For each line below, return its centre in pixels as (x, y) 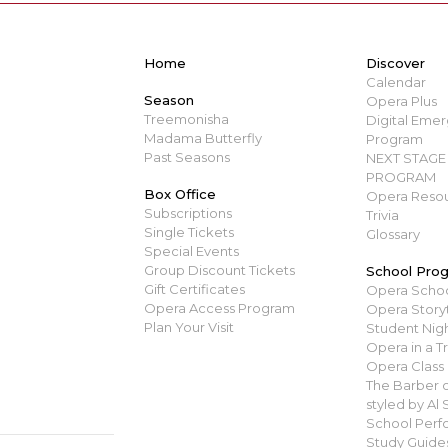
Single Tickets (189, 231)
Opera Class (404, 365)
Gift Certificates (194, 288)
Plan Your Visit (189, 326)
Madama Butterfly (203, 137)
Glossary (392, 233)
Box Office (180, 193)
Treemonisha (186, 118)
